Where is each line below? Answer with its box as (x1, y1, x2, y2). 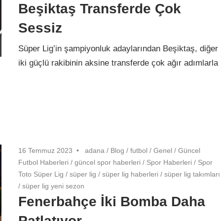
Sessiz (18, 20, 63, 36)
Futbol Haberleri (18, 158, 69, 166)
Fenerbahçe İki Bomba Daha (18, 193, 206, 209)
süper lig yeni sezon (22, 182, 85, 190)
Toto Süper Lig (18, 170, 64, 178)
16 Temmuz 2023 (18, 146, 73, 154)
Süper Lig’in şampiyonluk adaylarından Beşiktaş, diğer (18, 44, 219, 54)
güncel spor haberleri (74, 158, 141, 166)
